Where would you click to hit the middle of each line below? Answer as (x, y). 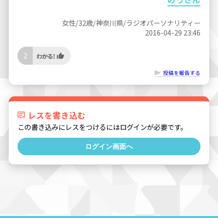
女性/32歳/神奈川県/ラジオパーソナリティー (131, 22)
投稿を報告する (182, 73)
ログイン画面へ (109, 147)
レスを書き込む (57, 116)
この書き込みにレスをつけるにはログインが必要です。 (102, 127)
